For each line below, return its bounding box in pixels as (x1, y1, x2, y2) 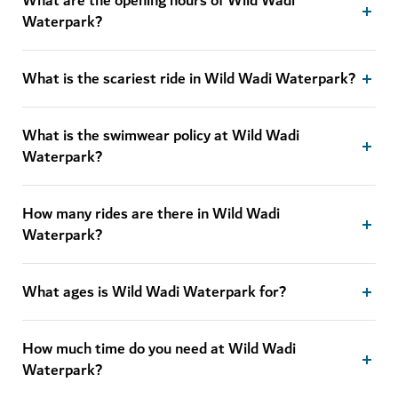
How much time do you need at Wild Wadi (22, 336, 296, 363)
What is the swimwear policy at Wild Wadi (22, 123, 299, 150)
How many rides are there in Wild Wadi (22, 201, 280, 228)
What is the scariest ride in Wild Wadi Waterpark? (22, 66, 355, 93)
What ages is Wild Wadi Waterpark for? (22, 279, 286, 306)
